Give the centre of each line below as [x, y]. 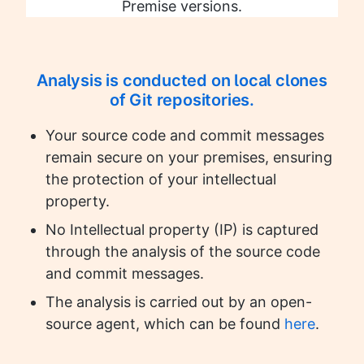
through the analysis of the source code [183, 252]
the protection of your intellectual [161, 180]
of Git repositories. [182, 100]
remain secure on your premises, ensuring [189, 158]
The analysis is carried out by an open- [179, 302]
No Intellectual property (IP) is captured [182, 230]
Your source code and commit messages [185, 136]
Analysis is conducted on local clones [182, 81]
